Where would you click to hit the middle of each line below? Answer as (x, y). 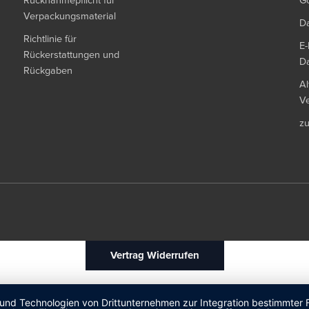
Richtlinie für (50, 39)
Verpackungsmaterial (69, 16)
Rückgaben (48, 70)
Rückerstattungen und (71, 54)
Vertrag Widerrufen (154, 255)
